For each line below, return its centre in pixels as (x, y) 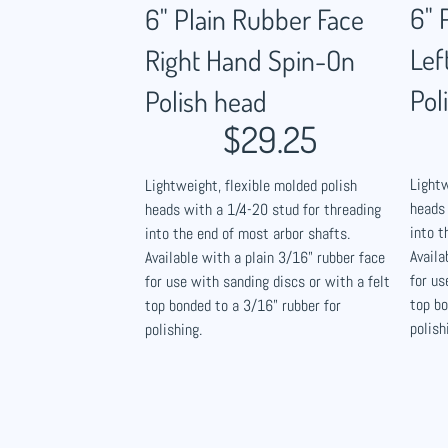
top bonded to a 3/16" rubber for (243, 305)
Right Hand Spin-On (250, 60)
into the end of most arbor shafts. (247, 233)
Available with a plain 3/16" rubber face (265, 257)
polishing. (173, 329)
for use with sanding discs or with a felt (267, 281)
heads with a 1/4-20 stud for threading (263, 209)
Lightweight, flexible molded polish (251, 185)
